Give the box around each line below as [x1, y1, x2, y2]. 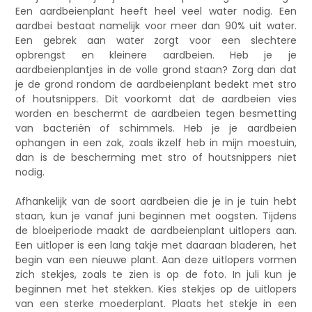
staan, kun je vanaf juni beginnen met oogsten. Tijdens [15, 209, 297, 224]
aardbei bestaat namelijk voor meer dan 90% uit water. [15, 19, 297, 33]
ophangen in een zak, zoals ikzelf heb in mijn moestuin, [15, 136, 297, 150]
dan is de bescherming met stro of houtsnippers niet [15, 150, 297, 165]
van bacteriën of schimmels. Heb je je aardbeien [15, 121, 297, 136]
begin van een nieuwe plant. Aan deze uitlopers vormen [15, 253, 297, 267]
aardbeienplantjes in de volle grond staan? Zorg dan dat [15, 63, 297, 77]
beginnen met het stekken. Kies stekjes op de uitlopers [15, 282, 297, 297]
